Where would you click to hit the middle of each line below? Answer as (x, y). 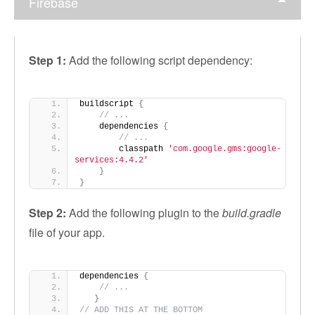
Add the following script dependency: (159, 60)
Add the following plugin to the (144, 213)
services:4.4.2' (111, 160)
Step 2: (47, 213)
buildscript (109, 104)
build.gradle (252, 213)
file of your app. (67, 232)
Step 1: (47, 60)
